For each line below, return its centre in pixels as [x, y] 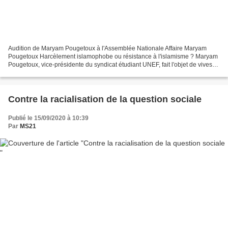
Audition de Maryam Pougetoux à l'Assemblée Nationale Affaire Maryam [107, 48]
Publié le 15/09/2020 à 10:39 [48, 118]
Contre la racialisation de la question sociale [105, 99]
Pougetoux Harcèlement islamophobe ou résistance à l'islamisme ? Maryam [113, 56]
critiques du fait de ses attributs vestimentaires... [74, 73]
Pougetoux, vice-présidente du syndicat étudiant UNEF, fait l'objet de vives [110, 64]
